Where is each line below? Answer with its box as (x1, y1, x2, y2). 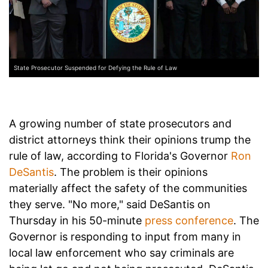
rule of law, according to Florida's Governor (9, 149, 231, 162)
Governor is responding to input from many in (9, 230, 241, 243)
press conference (145, 214, 233, 227)
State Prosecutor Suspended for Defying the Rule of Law (14, 63, 177, 71)
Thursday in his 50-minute (9, 214, 145, 227)
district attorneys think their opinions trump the (9, 133, 251, 146)
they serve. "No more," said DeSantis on (9, 197, 211, 211)
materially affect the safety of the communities (9, 181, 247, 194)
